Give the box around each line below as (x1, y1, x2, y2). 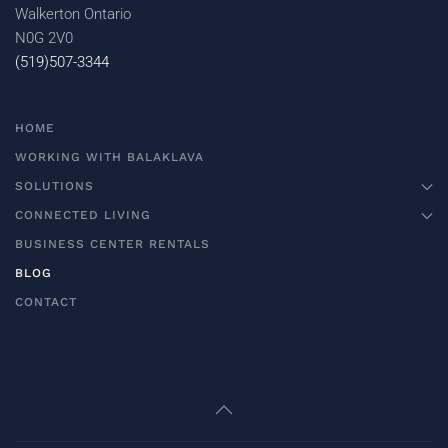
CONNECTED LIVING (15, 208, 151, 222)
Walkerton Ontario (15, 5, 131, 23)
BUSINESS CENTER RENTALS (15, 237, 210, 251)
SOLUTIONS (15, 179, 94, 193)
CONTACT (15, 295, 77, 309)
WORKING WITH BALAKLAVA (15, 150, 204, 164)
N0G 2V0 (15, 29, 73, 47)
